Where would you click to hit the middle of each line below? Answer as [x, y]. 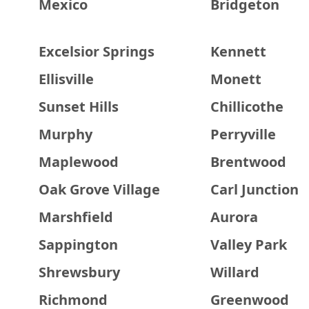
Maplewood [79, 162]
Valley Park [248, 245]
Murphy [66, 134]
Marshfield [76, 217]
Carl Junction [254, 189]
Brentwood [248, 162]
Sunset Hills [79, 107]
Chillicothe [247, 107]
